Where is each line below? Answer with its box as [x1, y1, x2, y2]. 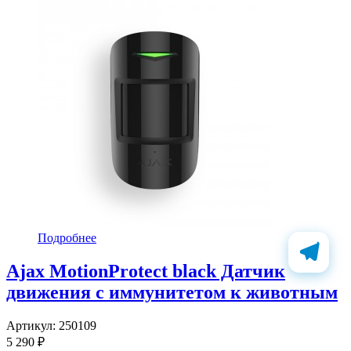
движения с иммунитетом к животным [6, 281, 338, 302]
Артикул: [6, 318, 59, 332]
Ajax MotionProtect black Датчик [6, 260, 285, 281]
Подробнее [38, 230, 96, 244]
